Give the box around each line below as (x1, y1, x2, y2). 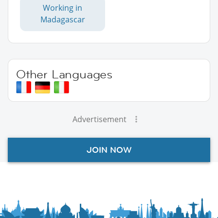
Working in (43, 2, 82, 13)
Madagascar (40, 14, 85, 25)
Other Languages (16, 66, 112, 82)
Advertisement (72, 113, 127, 125)
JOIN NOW (86, 144, 132, 155)
